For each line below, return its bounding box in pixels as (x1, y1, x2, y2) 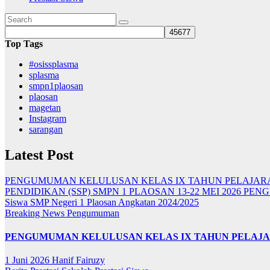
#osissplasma (29, 58, 78, 69)
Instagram (29, 113, 66, 124)
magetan (29, 102, 61, 113)
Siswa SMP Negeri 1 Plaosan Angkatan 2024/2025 (5, 196, 199, 207)
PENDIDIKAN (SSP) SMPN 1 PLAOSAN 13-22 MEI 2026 (5, 186, 241, 196)
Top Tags (5, 38, 43, 49)
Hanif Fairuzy (52, 255, 105, 266)
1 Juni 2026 (5, 255, 52, 266)
